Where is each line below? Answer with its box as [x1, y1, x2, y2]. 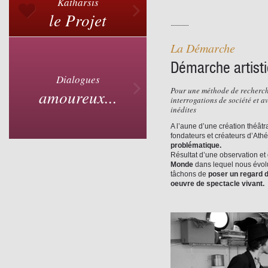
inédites [170, 104, 196, 115]
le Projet [49, 9, 106, 31]
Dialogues [56, 72, 100, 86]
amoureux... [38, 86, 117, 108]
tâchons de [170, 170, 208, 178]
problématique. [170, 141, 221, 150]
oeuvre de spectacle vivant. [170, 179, 264, 188]
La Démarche [170, 40, 235, 56]
